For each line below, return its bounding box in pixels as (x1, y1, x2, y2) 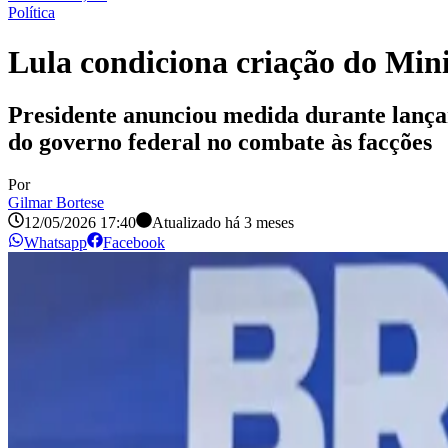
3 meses (244, 214, 294, 232)
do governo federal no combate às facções (8, 129, 432, 156)
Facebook (103, 234, 165, 252)
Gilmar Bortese (8, 194, 104, 212)
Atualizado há (152, 214, 240, 232)
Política (8, 4, 55, 22)
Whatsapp (24, 234, 87, 252)
